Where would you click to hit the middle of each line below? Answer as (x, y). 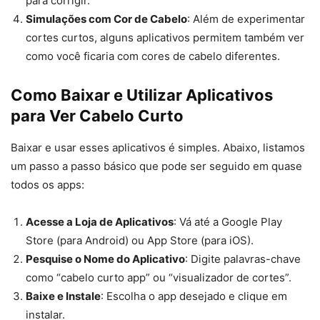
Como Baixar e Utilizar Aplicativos (142, 95)
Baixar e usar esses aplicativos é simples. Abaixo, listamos (158, 148)
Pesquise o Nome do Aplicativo (105, 259)
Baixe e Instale (63, 296)
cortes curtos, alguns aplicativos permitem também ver (165, 38)
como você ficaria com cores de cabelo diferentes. (153, 56)
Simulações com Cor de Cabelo (106, 19)
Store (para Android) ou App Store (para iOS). (140, 241)
